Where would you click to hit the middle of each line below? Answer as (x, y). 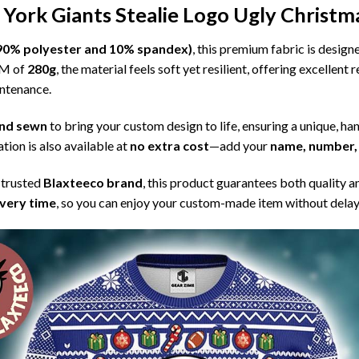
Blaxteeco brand (93, 182)
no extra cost (169, 146)
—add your (240, 146)
